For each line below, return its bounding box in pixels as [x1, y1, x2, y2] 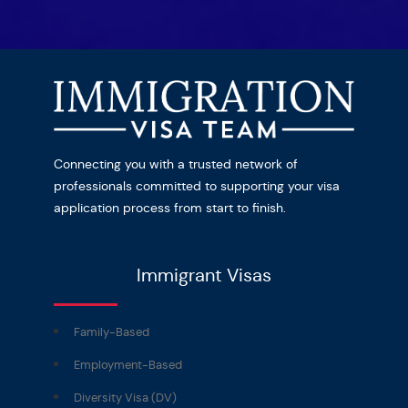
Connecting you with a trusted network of [54, 155, 298, 172]
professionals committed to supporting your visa [54, 177, 340, 194]
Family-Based [74, 323, 149, 340]
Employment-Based [74, 356, 182, 372]
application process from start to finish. [54, 199, 286, 216]
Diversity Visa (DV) [74, 389, 177, 405]
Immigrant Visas [137, 263, 271, 287]
